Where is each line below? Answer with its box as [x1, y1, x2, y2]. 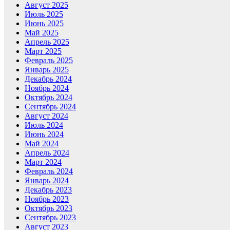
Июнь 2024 [25, 130, 64, 139]
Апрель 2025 [25, 37, 69, 47]
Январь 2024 [25, 176, 69, 185]
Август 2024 [25, 111, 68, 121]
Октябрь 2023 [25, 204, 72, 213]
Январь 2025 [25, 65, 69, 74]
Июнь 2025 [25, 19, 64, 28]
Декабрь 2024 [25, 74, 72, 84]
